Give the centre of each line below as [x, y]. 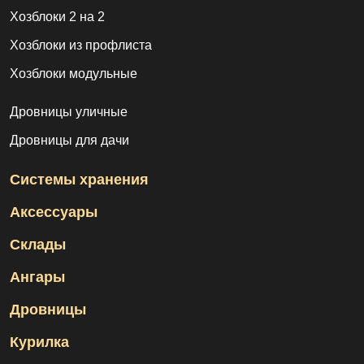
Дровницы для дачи [69, 141]
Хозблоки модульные [74, 74]
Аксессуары [54, 212]
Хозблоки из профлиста [81, 45]
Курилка [39, 342]
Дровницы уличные [69, 112]
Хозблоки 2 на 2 [57, 17]
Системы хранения [79, 180]
